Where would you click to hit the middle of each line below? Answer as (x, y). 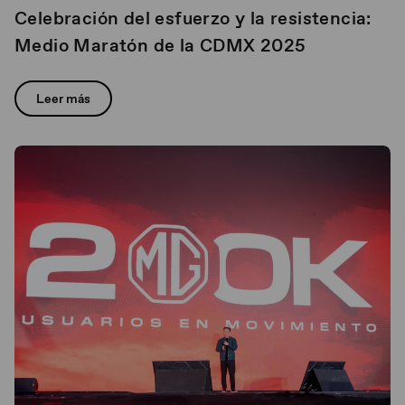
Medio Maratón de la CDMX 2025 (160, 45)
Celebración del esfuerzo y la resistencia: (193, 18)
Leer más (63, 99)
